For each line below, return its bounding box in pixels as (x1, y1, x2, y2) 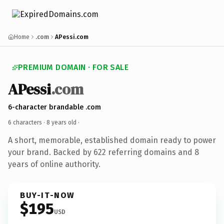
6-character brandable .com (8, 102, 101, 111)
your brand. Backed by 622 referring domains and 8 (8, 147, 199, 157)
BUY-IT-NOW (20, 190, 75, 200)
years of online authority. (8, 159, 100, 169)
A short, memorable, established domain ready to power (8, 135, 216, 145)
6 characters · (8, 118, 46, 126)
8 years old (46, 118, 76, 126)
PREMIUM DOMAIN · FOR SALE (18, 62, 128, 72)
